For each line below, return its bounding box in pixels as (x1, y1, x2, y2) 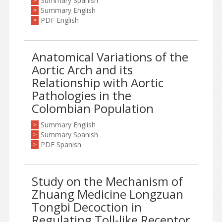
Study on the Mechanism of (32, 173, 183, 189)
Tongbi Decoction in (32, 199, 142, 215)
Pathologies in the (32, 87, 131, 104)
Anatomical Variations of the (32, 49, 188, 65)
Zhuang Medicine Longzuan (32, 186, 183, 202)
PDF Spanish (41, 140, 81, 149)
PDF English (41, 15, 79, 25)
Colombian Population (32, 100, 154, 116)
